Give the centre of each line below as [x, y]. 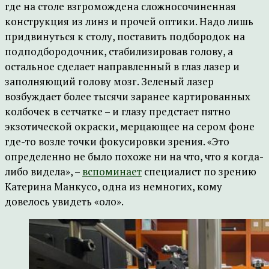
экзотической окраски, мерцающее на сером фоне [130, 126]
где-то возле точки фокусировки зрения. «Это [117, 141]
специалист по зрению [199, 171]
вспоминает [112, 171]
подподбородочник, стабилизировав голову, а [119, 51]
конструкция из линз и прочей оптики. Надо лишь [129, 21]
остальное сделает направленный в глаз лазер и [122, 66]
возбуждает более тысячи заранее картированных [128, 96]
